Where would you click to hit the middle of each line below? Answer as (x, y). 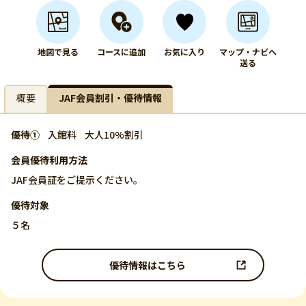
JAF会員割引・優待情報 (110, 98)
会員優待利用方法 (49, 160)
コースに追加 (122, 52)
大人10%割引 (114, 135)
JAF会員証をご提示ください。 (77, 180)
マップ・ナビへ (248, 52)
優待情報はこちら (148, 265)
